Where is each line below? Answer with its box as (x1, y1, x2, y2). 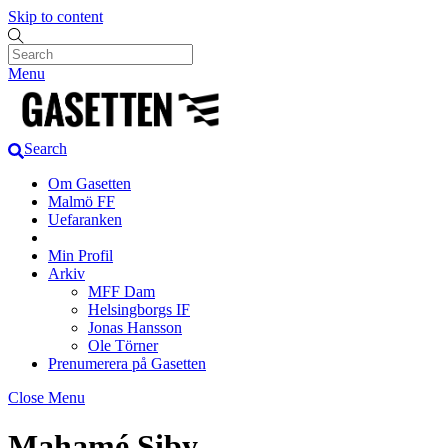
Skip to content (8, 8, 103, 25)
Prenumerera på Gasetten (48, 354, 206, 372)
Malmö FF (48, 192, 115, 210)
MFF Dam (88, 282, 155, 300)
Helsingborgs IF (88, 300, 190, 318)
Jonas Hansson (88, 318, 182, 336)
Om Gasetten (48, 174, 131, 192)
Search (24, 140, 67, 158)
